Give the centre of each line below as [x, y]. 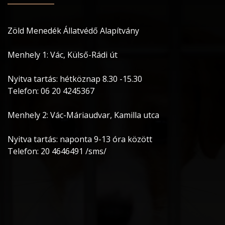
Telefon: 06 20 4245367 [51, 91]
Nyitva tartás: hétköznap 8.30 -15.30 [75, 79]
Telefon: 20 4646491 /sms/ [57, 151]
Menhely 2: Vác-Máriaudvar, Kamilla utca [83, 115]
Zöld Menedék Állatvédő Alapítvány [73, 31]
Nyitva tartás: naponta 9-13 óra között [80, 139]
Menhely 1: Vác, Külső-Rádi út [63, 55]
